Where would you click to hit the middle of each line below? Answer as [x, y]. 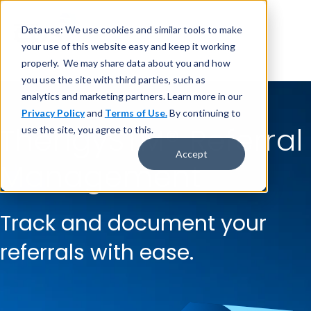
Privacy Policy [53, 112]
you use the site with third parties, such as [113, 79]
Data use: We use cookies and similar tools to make [132, 29]
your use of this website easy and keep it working [128, 46]
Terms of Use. [136, 112]
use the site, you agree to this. [87, 129]
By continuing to [204, 112]
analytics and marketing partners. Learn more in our [132, 96]
